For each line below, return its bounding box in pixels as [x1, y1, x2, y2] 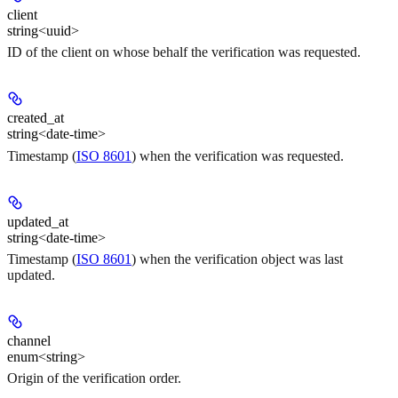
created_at [7, 110, 64, 126]
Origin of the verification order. [7, 370, 181, 386]
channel [7, 332, 51, 348]
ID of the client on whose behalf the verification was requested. [7, 44, 361, 60]
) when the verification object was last [131, 251, 343, 267]
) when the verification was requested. [131, 147, 344, 163]
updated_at [7, 213, 68, 229]
